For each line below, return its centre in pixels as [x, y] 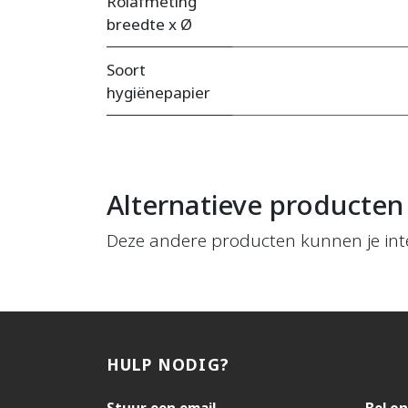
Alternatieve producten [255, 205]
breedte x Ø [149, 25]
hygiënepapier [158, 93]
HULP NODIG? [168, 365]
